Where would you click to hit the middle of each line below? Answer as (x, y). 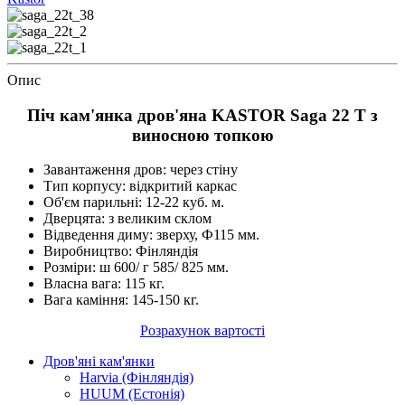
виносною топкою (202, 135)
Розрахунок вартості (202, 331)
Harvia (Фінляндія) (137, 378)
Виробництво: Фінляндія (121, 251)
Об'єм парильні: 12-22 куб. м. (134, 202)
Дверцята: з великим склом (127, 219)
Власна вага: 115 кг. (104, 284)
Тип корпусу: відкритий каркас (140, 186)
